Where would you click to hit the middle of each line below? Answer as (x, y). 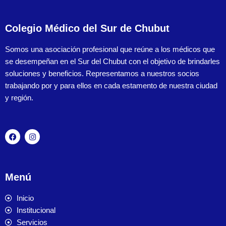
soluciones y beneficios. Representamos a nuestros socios (102, 73)
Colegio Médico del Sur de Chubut (87, 28)
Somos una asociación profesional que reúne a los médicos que (110, 49)
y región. (19, 98)
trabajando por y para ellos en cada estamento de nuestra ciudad (111, 86)
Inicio (25, 198)
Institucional (36, 210)
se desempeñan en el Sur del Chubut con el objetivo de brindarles (112, 61)
